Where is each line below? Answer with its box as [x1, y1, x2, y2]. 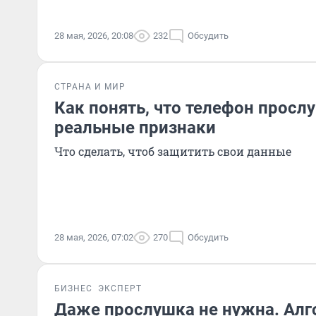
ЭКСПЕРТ [98, 284, 142, 293]
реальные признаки [54, 118, 216, 138]
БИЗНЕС [54, 284, 92, 293]
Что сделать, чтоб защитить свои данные [54, 144, 291, 159]
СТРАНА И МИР [54, 82, 126, 92]
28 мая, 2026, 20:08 [54, 30, 133, 41]
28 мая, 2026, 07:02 [54, 232, 133, 243]
